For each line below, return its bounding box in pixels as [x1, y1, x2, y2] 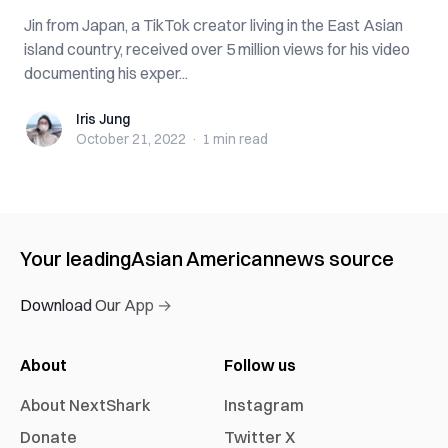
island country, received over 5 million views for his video [24, 39, 410, 59]
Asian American [131, 246, 274, 271]
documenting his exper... [24, 63, 188, 83]
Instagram [224, 395, 304, 415]
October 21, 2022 [76, 130, 186, 148]
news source [274, 246, 394, 271]
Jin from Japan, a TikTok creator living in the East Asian [24, 15, 403, 35]
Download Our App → [20, 295, 172, 315]
